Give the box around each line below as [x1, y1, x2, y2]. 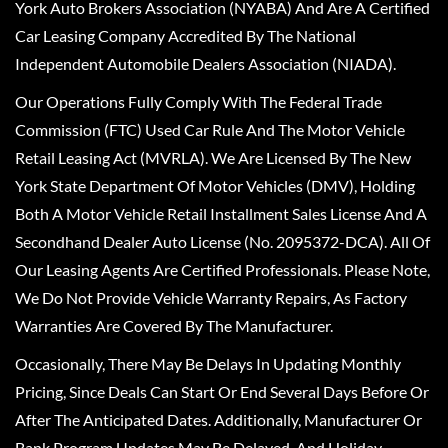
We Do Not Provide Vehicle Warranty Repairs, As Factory [15, 287, 407, 307]
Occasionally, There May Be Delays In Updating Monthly [15, 353, 401, 373]
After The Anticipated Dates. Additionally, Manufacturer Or [15, 409, 422, 429]
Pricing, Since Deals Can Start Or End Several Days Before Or [15, 381, 429, 401]
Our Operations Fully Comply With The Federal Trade [15, 91, 382, 111]
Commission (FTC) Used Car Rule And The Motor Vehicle [15, 119, 405, 139]
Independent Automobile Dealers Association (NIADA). [15, 53, 396, 73]
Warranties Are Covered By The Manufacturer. [15, 315, 333, 335]
